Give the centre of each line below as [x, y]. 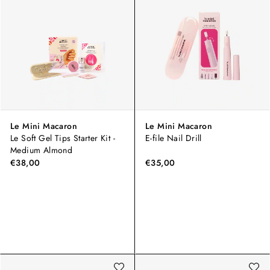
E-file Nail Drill [174, 138]
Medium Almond [42, 150]
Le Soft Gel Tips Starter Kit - [63, 138]
